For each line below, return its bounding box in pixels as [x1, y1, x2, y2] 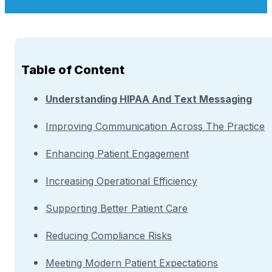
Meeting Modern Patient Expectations [46, 257, 218, 270]
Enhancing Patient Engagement [46, 148, 189, 160]
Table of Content [21, 63, 124, 78]
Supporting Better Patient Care [46, 202, 188, 215]
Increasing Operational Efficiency [46, 175, 197, 188]
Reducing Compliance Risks [46, 229, 172, 242]
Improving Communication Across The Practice [46, 120, 265, 133]
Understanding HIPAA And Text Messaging [46, 93, 252, 106]
